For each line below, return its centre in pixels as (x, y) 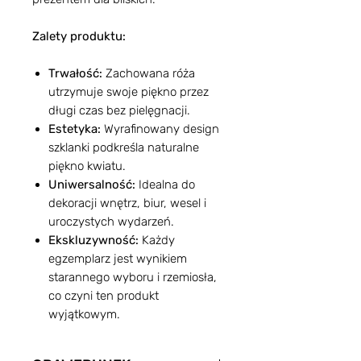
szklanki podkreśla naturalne (124, 147)
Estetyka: (75, 129)
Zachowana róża (150, 73)
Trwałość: (77, 73)
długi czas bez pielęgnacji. (119, 110)
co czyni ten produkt (104, 296)
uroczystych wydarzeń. (111, 222)
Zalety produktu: (79, 36)
